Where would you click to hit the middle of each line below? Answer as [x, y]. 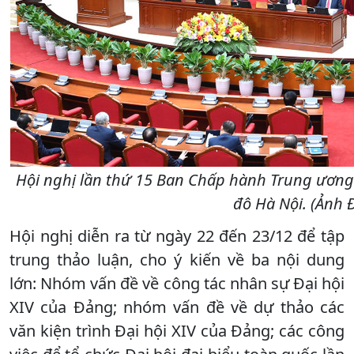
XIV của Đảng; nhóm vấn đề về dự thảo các [177, 307]
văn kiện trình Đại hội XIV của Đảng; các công [177, 330]
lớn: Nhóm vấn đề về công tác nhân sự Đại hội [177, 283]
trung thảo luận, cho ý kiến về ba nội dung [177, 259]
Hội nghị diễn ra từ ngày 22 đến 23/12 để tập [177, 235]
